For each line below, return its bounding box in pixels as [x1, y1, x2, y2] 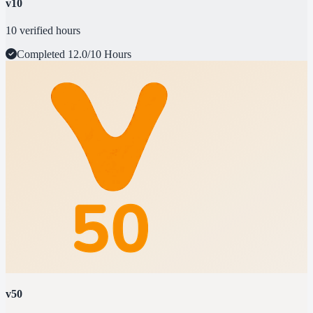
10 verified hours [6, 24, 80, 37]
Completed [17, 48, 68, 61]
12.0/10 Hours [68, 48, 131, 61]
